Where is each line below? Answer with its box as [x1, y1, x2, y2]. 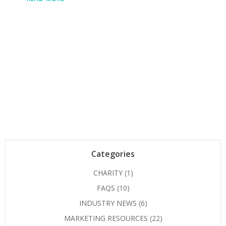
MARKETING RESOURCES [64, 213, 148, 223]
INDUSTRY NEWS [79, 198, 137, 208]
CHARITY [93, 168, 123, 178]
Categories [91, 148, 135, 160]
